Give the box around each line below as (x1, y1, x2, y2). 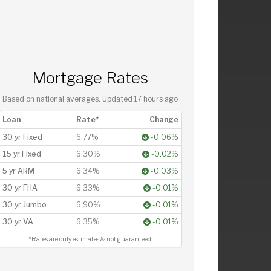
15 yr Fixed (2, 149, 41, 159)
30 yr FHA (2, 183, 38, 193)
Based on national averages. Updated (2, 95, 135, 104)
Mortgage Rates (32, 68, 149, 88)
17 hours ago (134, 95, 178, 104)
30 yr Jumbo (2, 200, 47, 210)
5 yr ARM (2, 166, 34, 176)
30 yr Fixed (2, 132, 42, 142)
